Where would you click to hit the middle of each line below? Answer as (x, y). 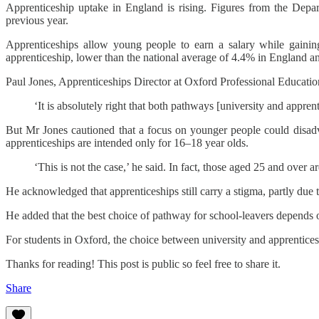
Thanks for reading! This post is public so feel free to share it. (143, 264)
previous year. (37, 21)
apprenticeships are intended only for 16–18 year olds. (127, 143)
